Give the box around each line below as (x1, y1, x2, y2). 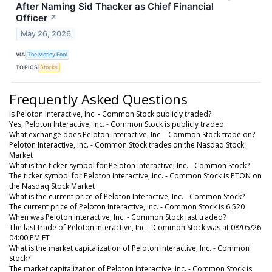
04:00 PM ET (9, 232, 50, 243)
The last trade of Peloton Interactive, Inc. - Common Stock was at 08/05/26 (9, 222, 261, 233)
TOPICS (16, 64, 38, 71)
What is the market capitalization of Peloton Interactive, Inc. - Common (9, 242, 250, 253)
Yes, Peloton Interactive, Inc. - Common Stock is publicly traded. (9, 118, 226, 129)
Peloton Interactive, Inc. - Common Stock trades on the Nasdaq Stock (9, 139, 244, 150)
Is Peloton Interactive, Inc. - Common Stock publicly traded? (9, 108, 211, 119)
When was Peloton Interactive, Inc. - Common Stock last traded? (9, 211, 226, 222)
